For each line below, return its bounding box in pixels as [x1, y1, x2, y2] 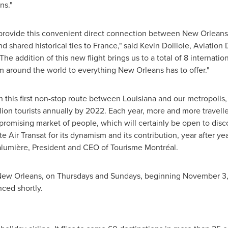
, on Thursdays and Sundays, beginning [41, 170, 183, 182]
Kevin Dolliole [139, 40, 189, 51]
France [93, 40, 118, 51]
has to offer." [163, 64, 209, 76]
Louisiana [122, 93, 156, 104]
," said [117, 40, 140, 51]
